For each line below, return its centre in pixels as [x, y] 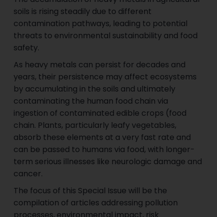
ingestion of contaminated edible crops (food [100, 113]
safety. [27, 48]
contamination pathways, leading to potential [101, 24]
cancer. [28, 174]
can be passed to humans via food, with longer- [104, 150]
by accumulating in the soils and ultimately [95, 89]
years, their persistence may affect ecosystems [105, 77]
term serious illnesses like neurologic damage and [108, 162]
